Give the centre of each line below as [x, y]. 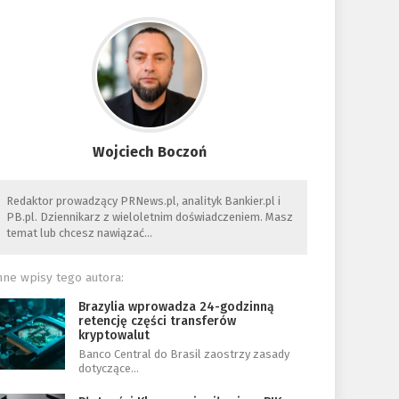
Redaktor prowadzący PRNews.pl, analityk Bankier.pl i [143, 201]
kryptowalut [114, 335]
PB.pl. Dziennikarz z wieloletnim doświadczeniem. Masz [149, 217]
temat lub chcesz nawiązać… [79, 233]
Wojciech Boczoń [150, 152]
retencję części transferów [158, 321]
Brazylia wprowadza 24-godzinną [177, 307]
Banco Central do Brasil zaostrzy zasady [184, 354]
